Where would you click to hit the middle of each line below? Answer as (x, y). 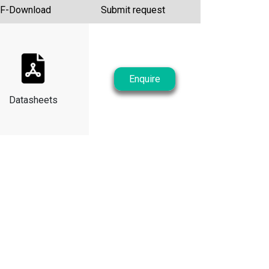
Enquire (145, 79)
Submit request (133, 10)
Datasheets (33, 100)
